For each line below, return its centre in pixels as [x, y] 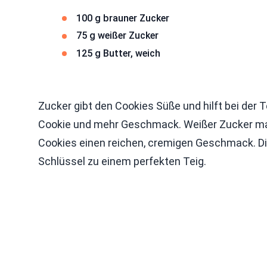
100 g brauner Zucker [123, 18]
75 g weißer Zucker [117, 36]
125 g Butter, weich [118, 53]
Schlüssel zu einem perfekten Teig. [122, 161]
